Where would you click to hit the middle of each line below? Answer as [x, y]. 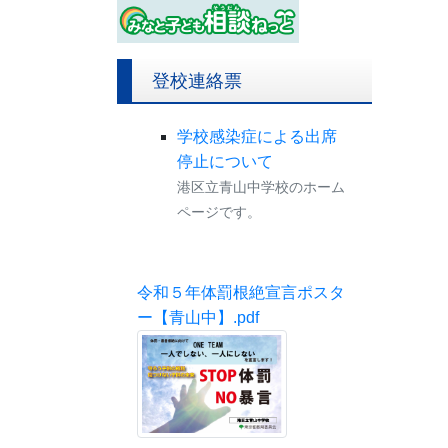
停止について [225, 161]
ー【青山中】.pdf [198, 317]
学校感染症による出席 [257, 136]
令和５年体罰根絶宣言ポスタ [241, 292]
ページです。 [219, 211]
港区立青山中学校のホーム [261, 186]
